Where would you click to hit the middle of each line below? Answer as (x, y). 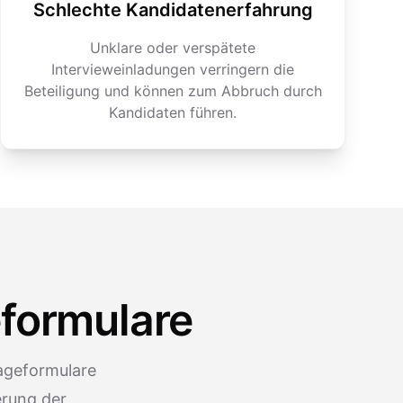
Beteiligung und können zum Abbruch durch (173, 91)
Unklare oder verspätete (173, 48)
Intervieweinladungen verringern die (173, 69)
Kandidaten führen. (173, 112)
